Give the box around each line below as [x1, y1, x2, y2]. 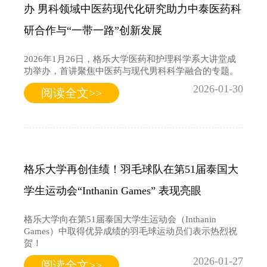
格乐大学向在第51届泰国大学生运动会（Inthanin [24, 215, 216, 225]
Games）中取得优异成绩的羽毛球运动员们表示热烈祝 [24, 226, 237, 237]
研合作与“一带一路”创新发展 [24, 24, 162, 37]
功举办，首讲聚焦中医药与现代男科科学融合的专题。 [24, 66, 238, 76]
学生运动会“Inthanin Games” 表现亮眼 [24, 185, 201, 197]
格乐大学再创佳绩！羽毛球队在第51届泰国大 [24, 163, 238, 176]
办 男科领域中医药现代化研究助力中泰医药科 [24, 3, 241, 15]
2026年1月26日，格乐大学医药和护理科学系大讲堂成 [24, 54, 236, 64]
